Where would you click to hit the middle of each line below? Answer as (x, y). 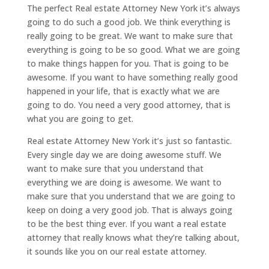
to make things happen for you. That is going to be (128, 63)
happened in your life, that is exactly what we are (123, 91)
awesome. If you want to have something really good (132, 77)
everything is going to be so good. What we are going (133, 49)
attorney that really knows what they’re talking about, (133, 237)
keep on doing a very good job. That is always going (129, 210)
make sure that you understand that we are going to (131, 196)
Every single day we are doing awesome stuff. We (124, 154)
